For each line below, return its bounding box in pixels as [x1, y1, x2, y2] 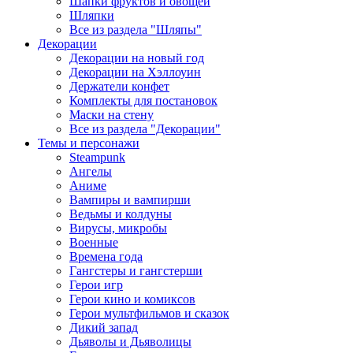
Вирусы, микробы [69, 221, 167, 235]
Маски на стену [69, 108, 154, 121]
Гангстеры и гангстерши [69, 264, 203, 277]
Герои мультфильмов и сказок [69, 307, 229, 320]
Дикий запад [69, 321, 138, 334]
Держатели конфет [69, 80, 169, 93]
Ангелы [69, 165, 112, 178]
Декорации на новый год [69, 51, 204, 65]
